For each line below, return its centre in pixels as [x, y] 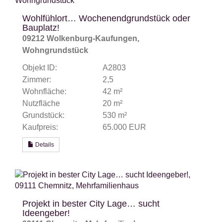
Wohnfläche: [44, 92]
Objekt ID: [40, 68]
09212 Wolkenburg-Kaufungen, [81, 39]
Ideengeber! [46, 213]
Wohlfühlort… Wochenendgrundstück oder [106, 19]
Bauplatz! [41, 28]
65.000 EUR [124, 127]
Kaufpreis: [40, 127]
